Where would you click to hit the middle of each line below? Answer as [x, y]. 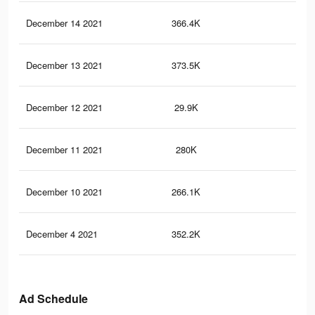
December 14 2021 [64, 23]
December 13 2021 [64, 65]
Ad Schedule [53, 299]
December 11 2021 [64, 150]
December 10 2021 [64, 192]
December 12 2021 [64, 108]
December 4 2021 [62, 234]
